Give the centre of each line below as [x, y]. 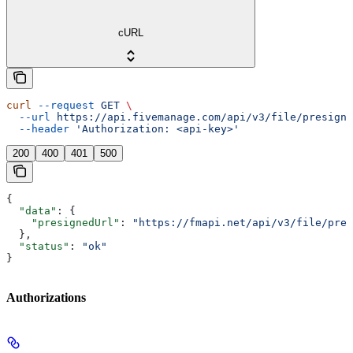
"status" [38, 246]
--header [38, 128]
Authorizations [46, 298]
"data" [32, 210]
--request [63, 105]
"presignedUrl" [63, 222]
